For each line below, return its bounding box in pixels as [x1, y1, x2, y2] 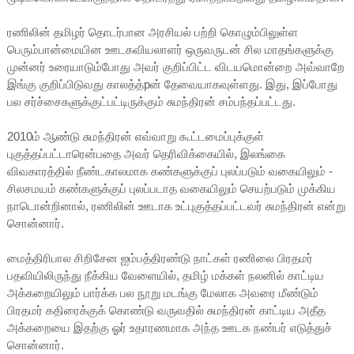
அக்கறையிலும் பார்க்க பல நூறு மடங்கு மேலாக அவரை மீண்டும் [6, 285, 318, 299]
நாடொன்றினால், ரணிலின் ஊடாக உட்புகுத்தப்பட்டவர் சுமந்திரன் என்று [6, 198, 345, 213]
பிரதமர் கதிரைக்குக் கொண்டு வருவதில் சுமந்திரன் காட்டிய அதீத [6, 303, 326, 317]
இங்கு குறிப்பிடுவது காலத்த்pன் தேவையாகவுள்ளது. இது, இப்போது [6, 77, 337, 91]
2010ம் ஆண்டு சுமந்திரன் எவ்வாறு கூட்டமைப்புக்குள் [6, 129, 264, 143]
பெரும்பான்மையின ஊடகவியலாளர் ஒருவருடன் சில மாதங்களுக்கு [6, 42, 333, 56]
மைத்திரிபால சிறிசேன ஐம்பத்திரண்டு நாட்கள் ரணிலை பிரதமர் [6, 250, 313, 265]
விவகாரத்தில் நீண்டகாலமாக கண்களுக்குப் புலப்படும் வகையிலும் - [6, 164, 333, 178]
